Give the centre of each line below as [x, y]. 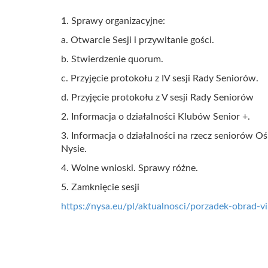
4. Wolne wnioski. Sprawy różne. [130, 168]
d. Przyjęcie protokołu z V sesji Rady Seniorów [157, 98]
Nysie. [74, 149]
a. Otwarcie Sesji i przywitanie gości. [138, 40]
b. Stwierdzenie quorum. [112, 59]
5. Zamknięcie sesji [100, 187]
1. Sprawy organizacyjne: [113, 21]
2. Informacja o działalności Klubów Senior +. [156, 117]
